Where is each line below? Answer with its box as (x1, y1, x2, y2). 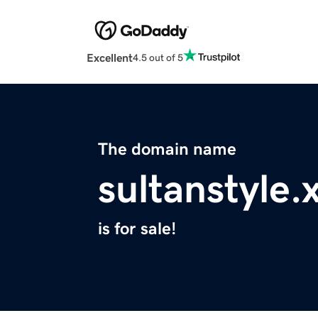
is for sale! (98, 220, 176, 238)
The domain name (98, 141, 236, 158)
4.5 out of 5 (133, 52, 183, 62)
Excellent (87, 52, 133, 64)
